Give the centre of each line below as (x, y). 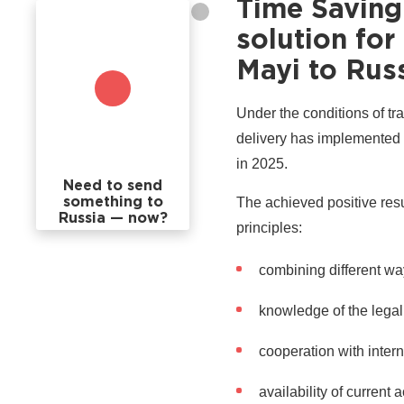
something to (113, 202)
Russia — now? (113, 219)
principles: (269, 227)
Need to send (113, 186)
